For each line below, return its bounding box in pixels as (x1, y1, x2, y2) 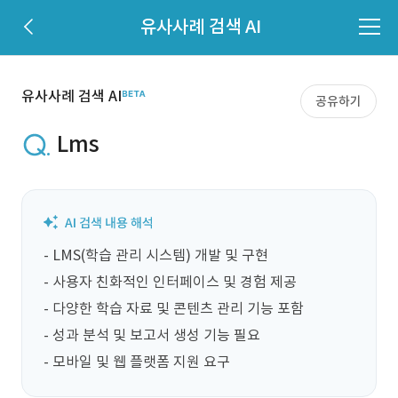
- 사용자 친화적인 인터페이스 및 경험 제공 (44, 273, 297, 291)
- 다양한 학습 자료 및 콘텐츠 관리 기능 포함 (44, 299, 304, 317)
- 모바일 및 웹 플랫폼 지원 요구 (44, 353, 230, 370)
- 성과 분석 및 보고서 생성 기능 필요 (44, 326, 260, 344)
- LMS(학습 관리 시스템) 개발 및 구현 (44, 246, 268, 264)
